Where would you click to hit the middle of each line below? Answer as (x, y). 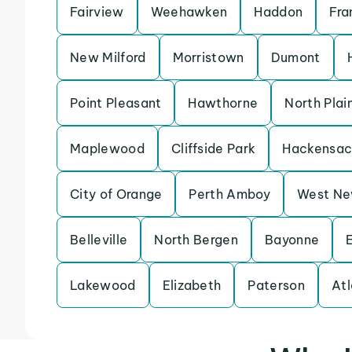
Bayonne (292, 240)
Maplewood (107, 148)
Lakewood (103, 285)
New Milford (108, 57)
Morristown (208, 57)
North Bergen (196, 240)
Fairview (97, 12)
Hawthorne (223, 103)
